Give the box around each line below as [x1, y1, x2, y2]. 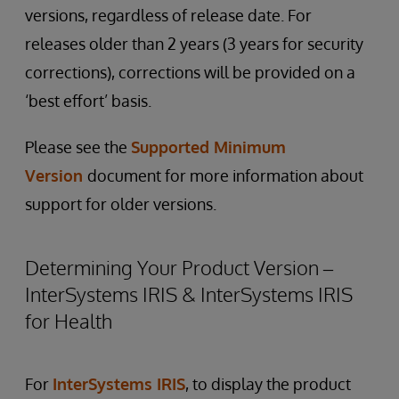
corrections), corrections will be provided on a [25, 62, 355, 82]
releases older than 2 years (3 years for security [25, 34, 363, 53]
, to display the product [185, 374, 351, 394]
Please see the [25, 137, 131, 157]
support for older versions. [25, 194, 216, 214]
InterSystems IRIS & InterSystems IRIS [25, 281, 353, 306]
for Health [25, 308, 112, 333]
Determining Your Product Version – [25, 255, 333, 280]
